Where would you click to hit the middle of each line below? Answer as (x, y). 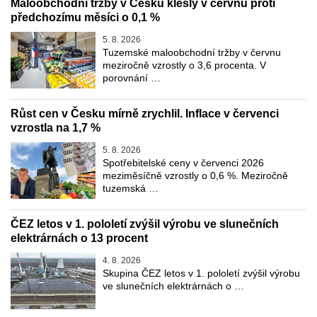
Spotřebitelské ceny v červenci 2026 (183, 162)
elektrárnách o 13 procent (79, 238)
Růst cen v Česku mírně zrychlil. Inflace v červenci (145, 113)
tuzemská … (131, 188)
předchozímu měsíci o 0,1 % (85, 17)
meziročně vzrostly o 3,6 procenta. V (184, 65)
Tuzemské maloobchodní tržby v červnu (192, 52)
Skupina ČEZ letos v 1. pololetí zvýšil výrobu (201, 273)
